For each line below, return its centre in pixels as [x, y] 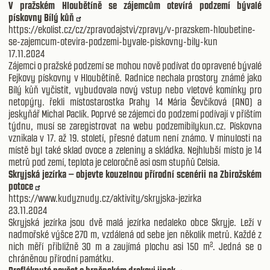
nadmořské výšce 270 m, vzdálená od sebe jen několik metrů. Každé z [135, 234]
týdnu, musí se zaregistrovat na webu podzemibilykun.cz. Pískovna [135, 126]
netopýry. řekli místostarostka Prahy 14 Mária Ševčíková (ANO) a [135, 102]
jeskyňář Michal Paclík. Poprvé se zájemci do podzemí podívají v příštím [135, 114]
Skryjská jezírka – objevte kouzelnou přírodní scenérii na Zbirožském [135, 174]
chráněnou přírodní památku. [61, 258]
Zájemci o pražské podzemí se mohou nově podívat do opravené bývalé [135, 65]
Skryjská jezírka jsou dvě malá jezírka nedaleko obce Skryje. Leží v [135, 222]
